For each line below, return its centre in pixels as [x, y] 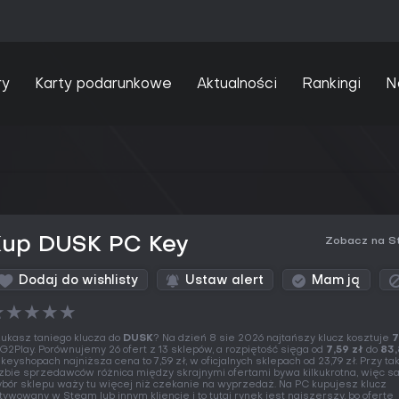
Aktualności [236, 84]
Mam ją [336, 281]
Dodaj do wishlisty [78, 281]
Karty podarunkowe [103, 84]
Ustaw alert [224, 281]
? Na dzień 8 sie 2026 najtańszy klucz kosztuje [273, 339]
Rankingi [331, 84]
